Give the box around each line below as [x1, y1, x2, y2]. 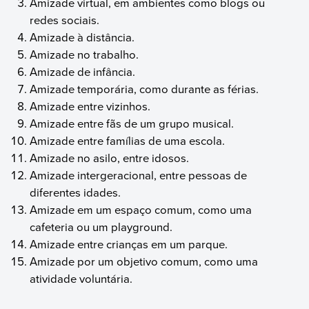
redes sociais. [30, 12, 100, 28]
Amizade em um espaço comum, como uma [30, 201, 252, 218]
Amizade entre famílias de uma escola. [30, 132, 226, 149]
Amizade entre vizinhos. [30, 98, 151, 114]
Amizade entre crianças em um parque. [30, 236, 228, 252]
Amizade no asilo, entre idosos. [30, 150, 190, 166]
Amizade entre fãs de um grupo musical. [30, 115, 235, 132]
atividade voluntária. [30, 270, 133, 287]
